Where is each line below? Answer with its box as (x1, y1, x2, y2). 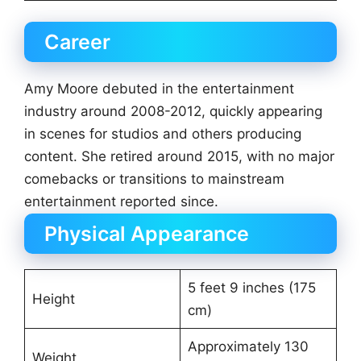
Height (31, 291, 75, 308)
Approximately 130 (187, 338, 309, 355)
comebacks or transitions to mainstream (24, 170, 284, 187)
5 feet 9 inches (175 (187, 280, 316, 297)
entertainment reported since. (24, 193, 218, 210)
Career (44, 29, 110, 54)
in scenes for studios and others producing (24, 125, 301, 142)
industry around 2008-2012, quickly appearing (24, 102, 322, 119)
